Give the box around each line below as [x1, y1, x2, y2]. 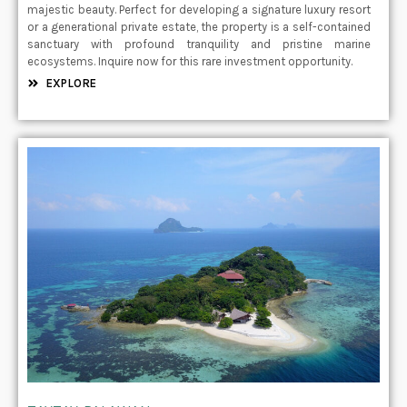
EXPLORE [46, 75, 97, 90]
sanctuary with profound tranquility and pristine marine [27, 36, 371, 51]
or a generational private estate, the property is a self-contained [27, 19, 371, 34]
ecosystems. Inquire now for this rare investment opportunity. [27, 54, 352, 68]
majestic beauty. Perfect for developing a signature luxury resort [27, 2, 371, 16]
